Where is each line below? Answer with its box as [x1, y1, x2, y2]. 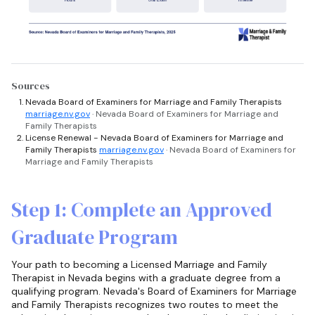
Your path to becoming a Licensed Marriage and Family [11, 258, 267, 271]
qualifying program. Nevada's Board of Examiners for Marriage [11, 285, 297, 298]
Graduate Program [11, 224, 178, 251]
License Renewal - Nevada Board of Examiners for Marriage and [25, 132, 283, 144]
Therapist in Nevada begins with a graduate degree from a [11, 271, 281, 285]
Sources [11, 79, 50, 94]
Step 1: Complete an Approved [11, 196, 272, 224]
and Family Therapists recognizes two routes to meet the [11, 298, 278, 311]
